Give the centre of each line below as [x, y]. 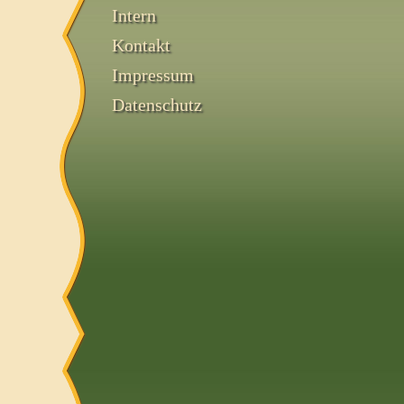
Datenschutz [157, 105]
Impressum [153, 75]
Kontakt [141, 45]
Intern [134, 15]
